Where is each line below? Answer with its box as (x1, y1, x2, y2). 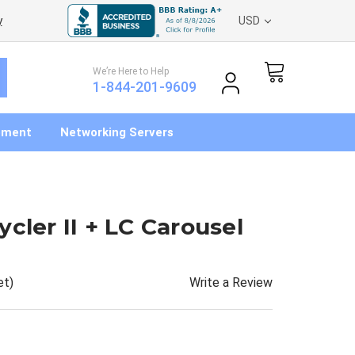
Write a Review (189, 274, 273, 290)
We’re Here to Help (93, 65, 169, 77)
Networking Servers (60, 124, 174, 139)
